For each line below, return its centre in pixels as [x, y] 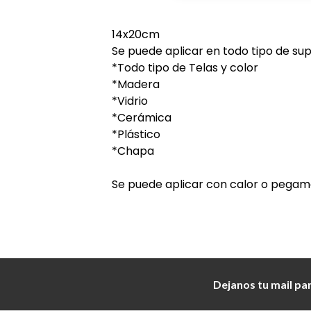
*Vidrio [130, 101]
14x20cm [136, 35]
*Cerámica [142, 118]
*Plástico [136, 135]
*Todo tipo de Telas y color [185, 68]
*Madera [136, 85]
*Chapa [133, 151]
